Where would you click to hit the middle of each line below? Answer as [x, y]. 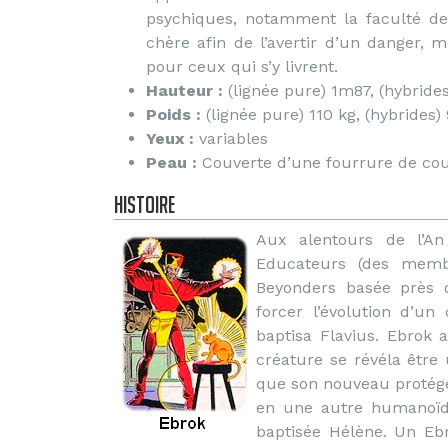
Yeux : [170, 138]
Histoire [144, 204]
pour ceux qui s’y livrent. [242, 66]
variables [231, 138]
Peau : [171, 162]
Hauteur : [184, 90]
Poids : [173, 114]
